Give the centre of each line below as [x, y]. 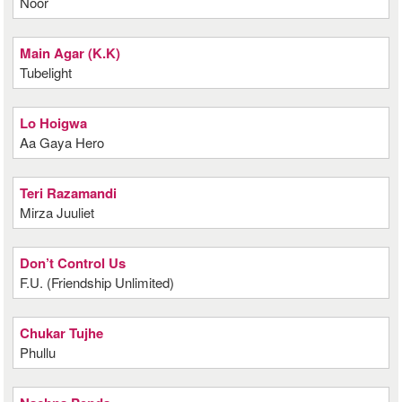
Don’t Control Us [73, 263]
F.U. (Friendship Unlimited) [97, 282]
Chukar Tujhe [62, 333]
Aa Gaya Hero [62, 142]
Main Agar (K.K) [70, 53]
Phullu [38, 352]
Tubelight [46, 72]
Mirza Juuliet [57, 212]
